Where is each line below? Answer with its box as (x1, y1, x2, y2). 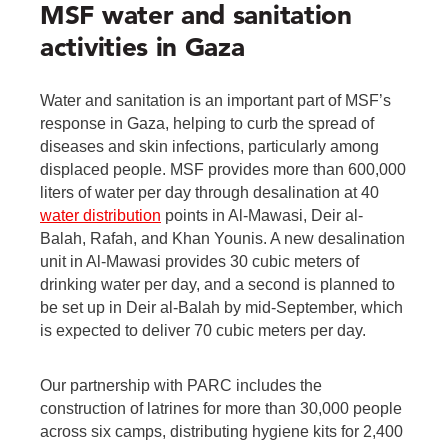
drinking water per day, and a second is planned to (40, 276, 395, 294)
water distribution (40, 207, 161, 225)
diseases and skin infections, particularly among (40, 138, 379, 156)
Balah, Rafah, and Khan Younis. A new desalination (40, 230, 405, 248)
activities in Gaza (40, 31, 245, 64)
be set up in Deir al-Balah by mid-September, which (40, 299, 403, 317)
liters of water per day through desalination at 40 (40, 184, 379, 202)
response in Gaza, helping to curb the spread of (40, 115, 374, 133)
